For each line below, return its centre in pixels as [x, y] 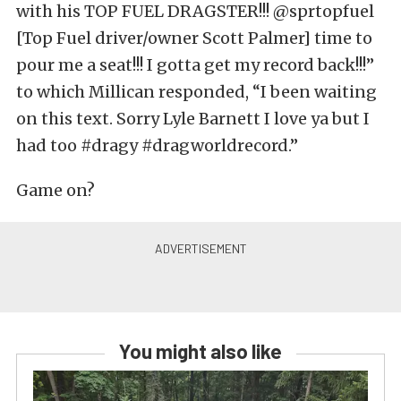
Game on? [55, 190]
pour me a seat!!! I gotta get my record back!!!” [195, 64]
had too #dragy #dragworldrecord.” [157, 145]
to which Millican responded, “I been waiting [196, 91]
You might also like [200, 350]
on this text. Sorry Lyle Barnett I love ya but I [193, 118]
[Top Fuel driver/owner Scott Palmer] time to [194, 38]
